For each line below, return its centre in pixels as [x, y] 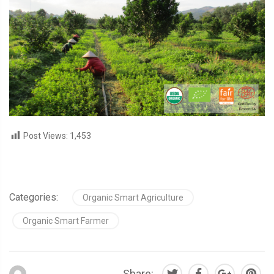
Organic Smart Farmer [66, 220]
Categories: [34, 197]
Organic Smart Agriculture [133, 197]
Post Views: [46, 135]
